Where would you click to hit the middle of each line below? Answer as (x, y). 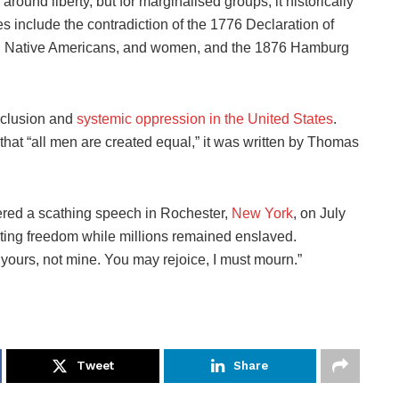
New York (262, 213)
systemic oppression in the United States (205, 118)
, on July (319, 213)
